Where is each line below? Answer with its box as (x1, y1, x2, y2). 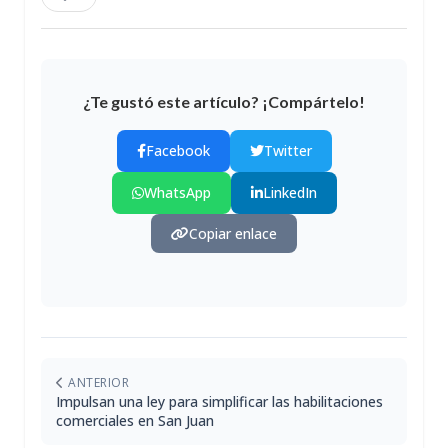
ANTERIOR (64, 374, 129, 392)
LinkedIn (262, 183, 317, 203)
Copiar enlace (189, 224, 277, 244)
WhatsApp (143, 183, 211, 203)
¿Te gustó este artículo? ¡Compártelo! (83, 92, 365, 112)
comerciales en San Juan (56, 411, 214, 431)
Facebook (145, 141, 210, 161)
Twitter (263, 141, 312, 161)
